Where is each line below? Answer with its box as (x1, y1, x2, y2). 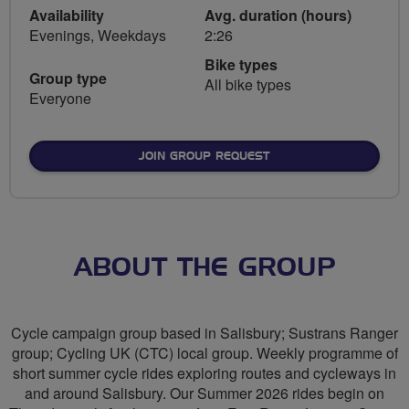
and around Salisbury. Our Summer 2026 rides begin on (25, 382, 384, 404)
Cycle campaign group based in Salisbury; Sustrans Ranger (11, 321, 398, 343)
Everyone (29, 88, 91, 109)
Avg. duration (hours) (204, 5, 351, 26)
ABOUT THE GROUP (73, 255, 336, 281)
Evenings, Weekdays (29, 25, 166, 46)
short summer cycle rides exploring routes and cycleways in (13, 362, 396, 383)
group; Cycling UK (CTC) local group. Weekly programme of (11, 341, 398, 363)
